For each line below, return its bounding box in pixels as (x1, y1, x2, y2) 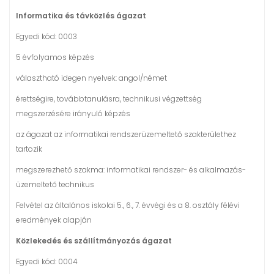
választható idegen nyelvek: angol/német (16, 72, 167, 83)
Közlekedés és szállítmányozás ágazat (16, 235, 172, 246)
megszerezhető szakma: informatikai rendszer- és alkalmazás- (16, 164, 246, 175)
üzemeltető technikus (16, 179, 94, 190)
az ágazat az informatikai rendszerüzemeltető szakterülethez (16, 128, 236, 139)
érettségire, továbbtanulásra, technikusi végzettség (16, 93, 202, 104)
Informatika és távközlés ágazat (16, 10, 146, 21)
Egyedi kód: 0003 (16, 31, 77, 42)
